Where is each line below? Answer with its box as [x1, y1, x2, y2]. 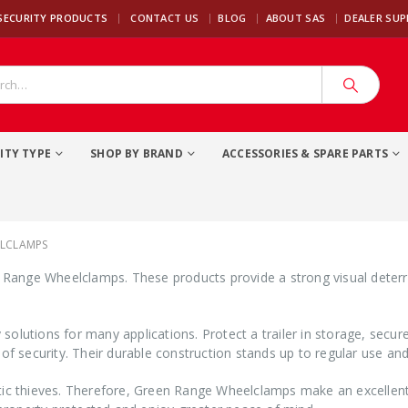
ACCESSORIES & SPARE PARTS [222, 145, 389, 161]
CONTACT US [130, 11, 199, 25]
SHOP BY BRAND [90, 145, 183, 161]
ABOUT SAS [265, 11, 326, 25]
